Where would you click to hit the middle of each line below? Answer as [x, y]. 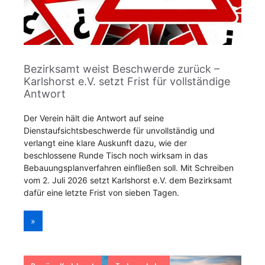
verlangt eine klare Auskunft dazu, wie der [105, 143]
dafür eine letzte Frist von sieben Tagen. [101, 193]
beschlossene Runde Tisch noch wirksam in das [116, 155]
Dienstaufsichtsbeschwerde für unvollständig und [119, 130]
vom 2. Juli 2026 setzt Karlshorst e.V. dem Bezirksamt [128, 180]
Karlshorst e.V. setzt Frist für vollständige [127, 81]
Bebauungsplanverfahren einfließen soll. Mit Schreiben [129, 168]
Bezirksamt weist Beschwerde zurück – [122, 69]
